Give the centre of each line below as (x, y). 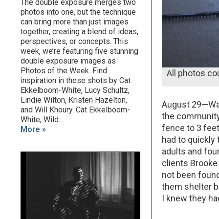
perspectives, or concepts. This (74, 42)
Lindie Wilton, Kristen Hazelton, (74, 100)
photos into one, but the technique (78, 12)
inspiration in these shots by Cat (76, 81)
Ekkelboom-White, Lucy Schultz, (75, 90)
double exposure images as (68, 61)
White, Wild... (42, 120)
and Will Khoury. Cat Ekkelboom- (75, 110)
